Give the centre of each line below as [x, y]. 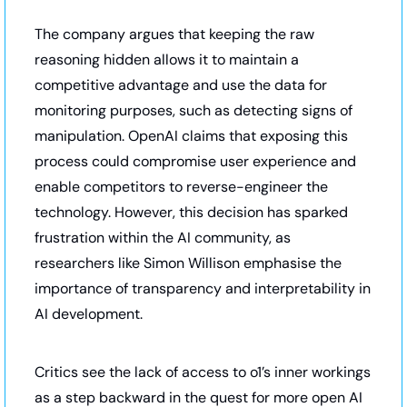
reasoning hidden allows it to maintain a [167, 60]
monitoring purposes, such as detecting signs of [194, 111]
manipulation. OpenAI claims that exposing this [191, 136]
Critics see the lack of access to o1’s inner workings [203, 372]
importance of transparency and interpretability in [203, 289]
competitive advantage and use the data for [181, 85]
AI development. [90, 314]
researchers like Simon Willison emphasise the [188, 263]
